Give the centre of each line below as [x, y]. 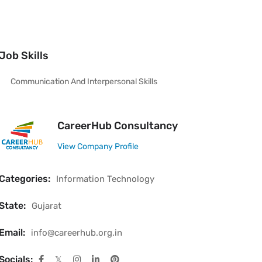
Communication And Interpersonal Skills [84, 82]
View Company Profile [98, 146]
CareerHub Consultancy [117, 125]
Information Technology [105, 179]
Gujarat [46, 206]
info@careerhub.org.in [76, 233]
